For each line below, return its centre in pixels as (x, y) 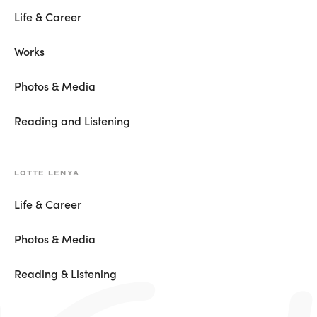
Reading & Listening (65, 273)
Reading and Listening (72, 120)
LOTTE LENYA (47, 173)
